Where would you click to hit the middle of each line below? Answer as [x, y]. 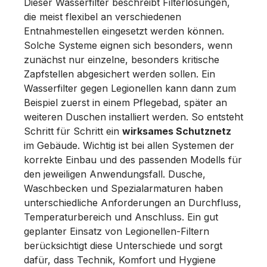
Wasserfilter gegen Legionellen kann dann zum [130, 88]
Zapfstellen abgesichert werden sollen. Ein [119, 74]
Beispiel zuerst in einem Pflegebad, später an [125, 102]
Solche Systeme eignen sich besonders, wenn [128, 45]
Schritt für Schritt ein [73, 131]
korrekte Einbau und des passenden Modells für [133, 159]
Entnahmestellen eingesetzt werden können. [124, 31]
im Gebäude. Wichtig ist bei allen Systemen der [129, 145]
